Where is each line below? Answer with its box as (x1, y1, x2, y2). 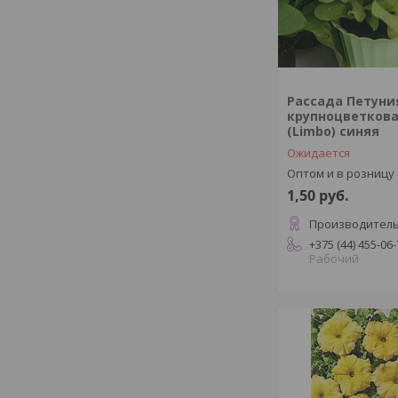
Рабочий (309, 251, 360, 267)
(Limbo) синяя (287, 123, 380, 139)
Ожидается (287, 145, 351, 161)
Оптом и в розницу (287, 165, 395, 181)
